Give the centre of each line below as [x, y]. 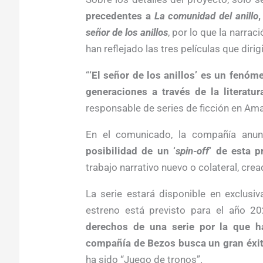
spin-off [193, 151]
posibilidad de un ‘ [131, 151]
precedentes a [120, 16]
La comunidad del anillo [206, 16]
